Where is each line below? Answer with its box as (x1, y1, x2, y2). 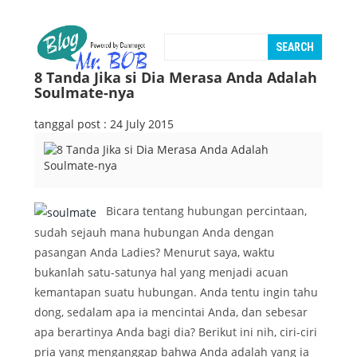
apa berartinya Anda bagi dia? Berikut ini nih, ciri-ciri (34, 324, 317, 340)
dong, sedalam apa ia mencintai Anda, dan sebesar (34, 304, 308, 320)
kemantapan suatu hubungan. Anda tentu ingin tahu (34, 284, 318, 300)
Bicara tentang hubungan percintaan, (96, 203, 307, 219)
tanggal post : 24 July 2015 (34, 116, 174, 131)
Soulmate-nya (34, 83, 135, 102)
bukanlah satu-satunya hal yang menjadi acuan (34, 265, 288, 280)
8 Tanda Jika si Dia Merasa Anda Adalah (34, 68, 317, 87)
